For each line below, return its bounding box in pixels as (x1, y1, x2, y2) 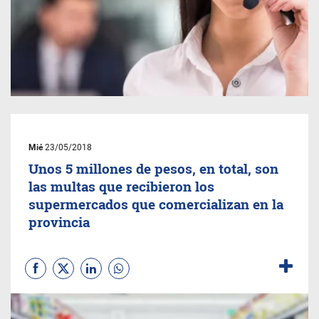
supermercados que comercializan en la (28, 195, 283, 213)
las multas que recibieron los (28, 177, 214, 195)
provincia (28, 213, 90, 231)
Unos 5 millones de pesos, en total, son (28, 159, 278, 177)
